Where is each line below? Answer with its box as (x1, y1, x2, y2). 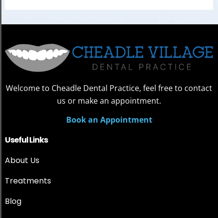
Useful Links (5, 134, 48, 145)
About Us (5, 154, 39, 166)
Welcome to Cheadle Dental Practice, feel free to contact (6, 82, 212, 93)
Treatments (5, 175, 51, 186)
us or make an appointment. (57, 95, 161, 106)
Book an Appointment (66, 114, 152, 125)
